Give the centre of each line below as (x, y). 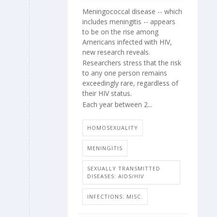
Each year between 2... (117, 104)
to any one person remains (125, 73)
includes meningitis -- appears (129, 21)
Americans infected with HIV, (127, 42)
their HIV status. (107, 93)
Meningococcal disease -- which (132, 11)
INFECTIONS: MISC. (115, 197)
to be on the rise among (120, 31)
